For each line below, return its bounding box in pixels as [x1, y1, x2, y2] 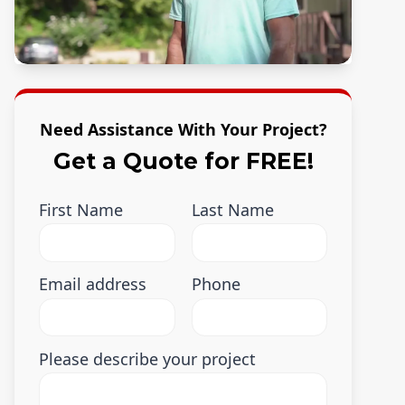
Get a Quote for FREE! [52, 146, 314, 174]
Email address [39, 273, 147, 296]
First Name [39, 198, 124, 221]
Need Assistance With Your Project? [39, 118, 327, 141]
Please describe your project [39, 347, 257, 370]
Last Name [191, 198, 274, 221]
